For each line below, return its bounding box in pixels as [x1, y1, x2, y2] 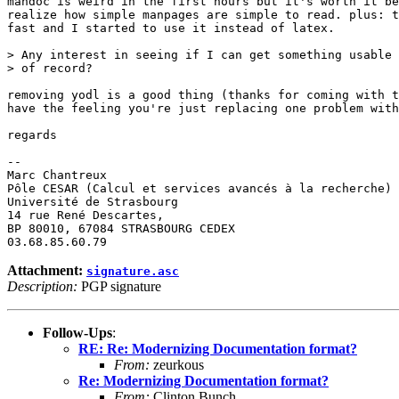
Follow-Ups [43, 324, 112, 340]
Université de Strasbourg [7, 194, 178, 208]
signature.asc [86, 264, 179, 278]
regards [7, 127, 57, 142]
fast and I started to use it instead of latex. [7, 20, 335, 35]
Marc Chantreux [7, 167, 107, 182]
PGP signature [77, 278, 161, 294]
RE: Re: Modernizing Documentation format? [78, 340, 357, 356]
